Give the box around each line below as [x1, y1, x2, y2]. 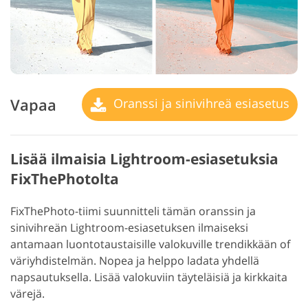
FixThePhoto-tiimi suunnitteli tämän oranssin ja [10, 203, 256, 219]
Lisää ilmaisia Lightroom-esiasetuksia [10, 149, 278, 169]
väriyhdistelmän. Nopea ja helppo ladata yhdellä [10, 253, 259, 269]
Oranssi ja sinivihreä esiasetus [110, 94, 289, 111]
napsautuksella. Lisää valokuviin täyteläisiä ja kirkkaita [10, 269, 287, 285]
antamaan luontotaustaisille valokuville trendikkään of [10, 236, 290, 252]
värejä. [10, 286, 45, 302]
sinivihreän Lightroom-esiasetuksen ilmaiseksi [10, 220, 248, 236]
